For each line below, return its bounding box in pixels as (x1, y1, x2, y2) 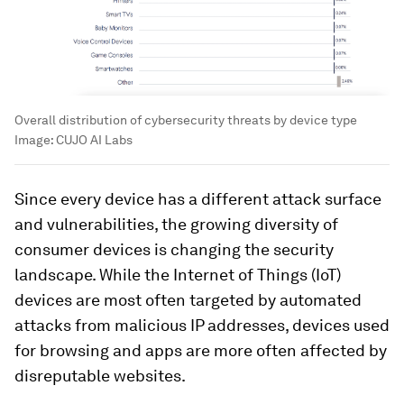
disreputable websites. (14, 366, 186, 386)
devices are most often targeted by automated (14, 290, 362, 310)
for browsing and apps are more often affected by (14, 341, 387, 361)
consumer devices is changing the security (14, 240, 334, 260)
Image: (14, 133, 56, 148)
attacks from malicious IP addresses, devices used (14, 316, 390, 335)
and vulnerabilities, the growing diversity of (14, 215, 338, 234)
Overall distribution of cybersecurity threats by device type (14, 113, 357, 128)
